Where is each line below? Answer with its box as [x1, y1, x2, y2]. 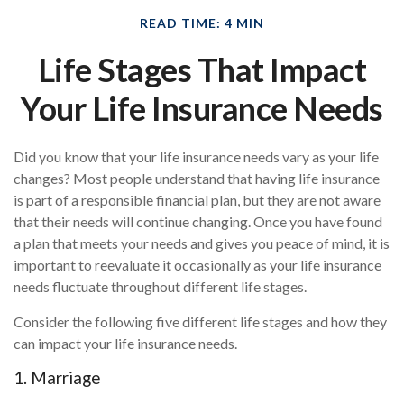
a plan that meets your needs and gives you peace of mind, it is [14, 234, 390, 252]
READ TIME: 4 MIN [140, 15, 264, 31]
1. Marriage [14, 368, 100, 388]
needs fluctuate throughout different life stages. [14, 278, 307, 295]
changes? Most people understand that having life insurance [14, 170, 380, 187]
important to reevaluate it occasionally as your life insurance [14, 256, 381, 273]
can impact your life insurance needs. [14, 335, 237, 352]
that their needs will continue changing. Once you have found [14, 213, 382, 230]
